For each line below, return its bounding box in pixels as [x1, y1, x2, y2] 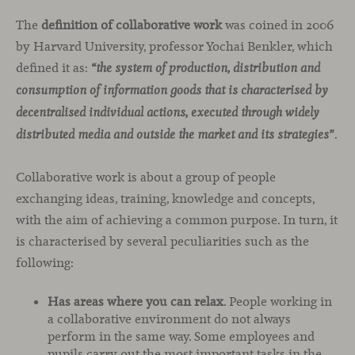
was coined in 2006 [222, 17, 334, 34]
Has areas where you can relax [48, 293, 223, 311]
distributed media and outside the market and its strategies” [16, 128, 334, 143]
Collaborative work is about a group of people [16, 168, 276, 185]
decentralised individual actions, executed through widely [16, 106, 319, 120]
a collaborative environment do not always [48, 311, 291, 328]
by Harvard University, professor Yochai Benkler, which [16, 38, 333, 55]
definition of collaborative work [41, 17, 222, 34]
